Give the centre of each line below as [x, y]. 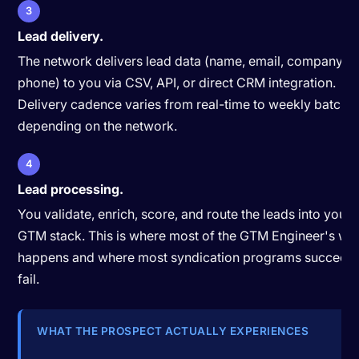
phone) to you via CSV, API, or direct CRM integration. [177, 82]
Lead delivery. [61, 36]
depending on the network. [98, 125]
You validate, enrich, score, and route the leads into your [185, 214]
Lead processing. [71, 189]
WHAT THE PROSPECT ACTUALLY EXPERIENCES [173, 331]
